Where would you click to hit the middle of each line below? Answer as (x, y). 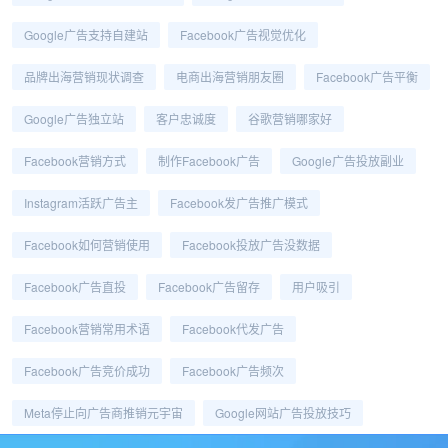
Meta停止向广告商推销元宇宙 (103, 412)
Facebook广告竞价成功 (87, 370)
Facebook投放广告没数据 (251, 244)
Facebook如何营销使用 (87, 244)
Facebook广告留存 (209, 286)
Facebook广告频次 (233, 370)
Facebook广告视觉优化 (243, 34)
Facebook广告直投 (75, 286)
